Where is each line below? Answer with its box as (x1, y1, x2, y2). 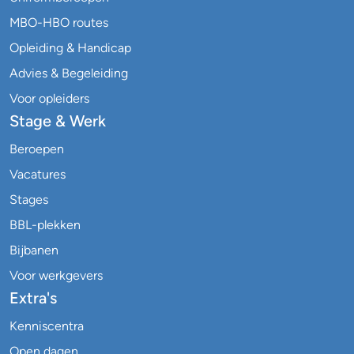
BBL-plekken (9, 217, 81, 232)
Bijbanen (9, 243, 58, 258)
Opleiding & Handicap (9, 40, 131, 55)
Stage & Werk (9, 111, 106, 130)
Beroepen (9, 141, 64, 156)
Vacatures (9, 167, 66, 182)
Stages (9, 192, 48, 207)
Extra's (9, 288, 57, 307)
